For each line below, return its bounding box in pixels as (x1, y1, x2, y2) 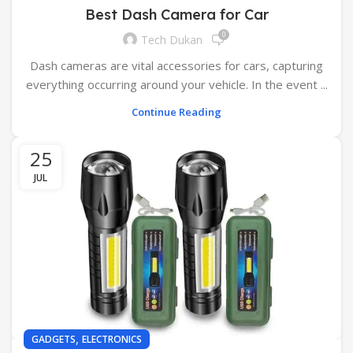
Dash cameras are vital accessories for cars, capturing (30, 57, 323, 73)
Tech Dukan (141, 32, 203, 48)
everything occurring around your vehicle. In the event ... (25, 76, 328, 92)
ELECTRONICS (82, 332, 142, 346)
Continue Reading (132, 104, 221, 119)
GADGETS (32, 332, 76, 346)
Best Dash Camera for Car (84, 5, 269, 24)
